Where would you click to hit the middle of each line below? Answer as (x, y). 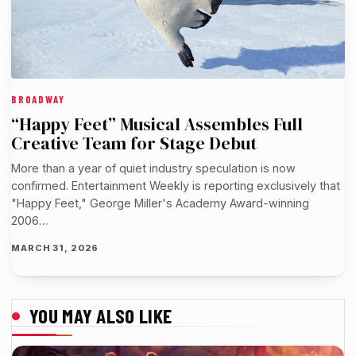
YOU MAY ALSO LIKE (101, 316)
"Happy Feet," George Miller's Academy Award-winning (160, 203)
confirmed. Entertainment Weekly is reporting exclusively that (176, 186)
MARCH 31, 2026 (55, 248)
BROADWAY (38, 100)
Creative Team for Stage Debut (134, 144)
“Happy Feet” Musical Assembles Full (157, 125)
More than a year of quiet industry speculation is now (153, 168)
